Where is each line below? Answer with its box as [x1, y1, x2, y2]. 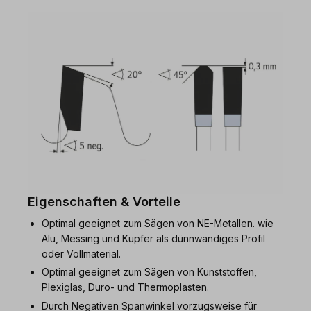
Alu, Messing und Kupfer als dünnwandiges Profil [42, 232, 265, 244]
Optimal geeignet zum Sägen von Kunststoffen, [42, 266, 257, 278]
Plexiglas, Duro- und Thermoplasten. [42, 281, 209, 294]
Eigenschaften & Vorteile [28, 194, 180, 209]
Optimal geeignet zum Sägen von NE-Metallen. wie [42, 217, 274, 229]
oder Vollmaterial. [42, 247, 121, 260]
